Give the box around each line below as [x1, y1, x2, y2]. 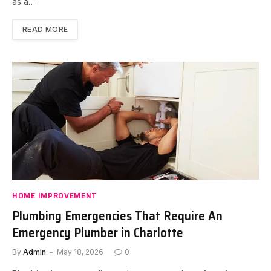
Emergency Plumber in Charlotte [12, 223, 183, 243]
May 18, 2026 [57, 247, 103, 257]
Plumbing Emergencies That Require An [12, 206, 223, 226]
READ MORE [22, 25, 68, 34]
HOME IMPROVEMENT [12, 189, 98, 203]
